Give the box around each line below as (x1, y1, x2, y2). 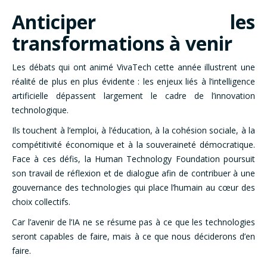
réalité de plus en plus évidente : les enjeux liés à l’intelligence (12, 76, 255, 88)
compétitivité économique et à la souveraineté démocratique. (12, 139, 255, 151)
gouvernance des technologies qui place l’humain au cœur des (12, 182, 255, 194)
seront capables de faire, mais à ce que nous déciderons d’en (12, 231, 255, 243)
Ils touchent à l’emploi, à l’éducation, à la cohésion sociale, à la (12, 125, 255, 136)
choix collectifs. (12, 196, 70, 208)
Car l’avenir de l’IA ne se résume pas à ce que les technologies (12, 216, 255, 228)
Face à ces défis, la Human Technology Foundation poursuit (12, 153, 255, 165)
